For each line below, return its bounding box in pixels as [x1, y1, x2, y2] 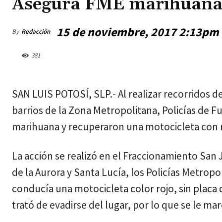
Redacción [21, 27, 50, 36]
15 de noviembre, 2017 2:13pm [56, 24, 219, 40]
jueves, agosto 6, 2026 [12, 78, 79, 87]
